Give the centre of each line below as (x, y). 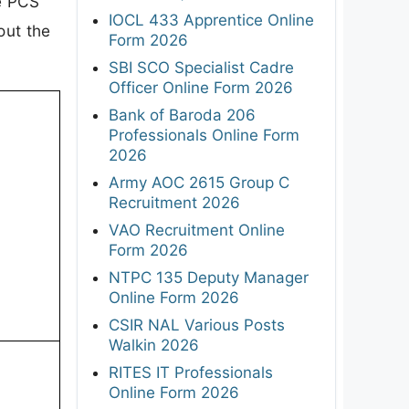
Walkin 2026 (154, 345)
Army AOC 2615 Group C (199, 182)
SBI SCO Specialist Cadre (201, 67)
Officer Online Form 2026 (201, 87)
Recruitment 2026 (174, 202)
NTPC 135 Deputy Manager (209, 277)
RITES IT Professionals (191, 372)
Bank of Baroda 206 (182, 115)
